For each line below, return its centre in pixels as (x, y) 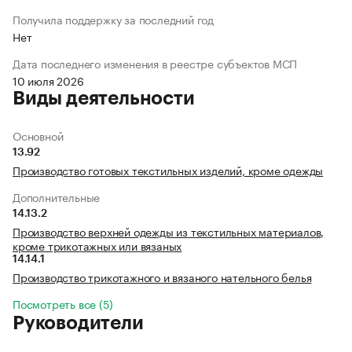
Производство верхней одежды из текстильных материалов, (169, 231)
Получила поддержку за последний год (113, 19)
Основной (38, 136)
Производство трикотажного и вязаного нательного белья (162, 277)
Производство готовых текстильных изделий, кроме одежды (168, 170)
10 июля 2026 (48, 81)
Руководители (78, 323)
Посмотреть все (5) (63, 304)
